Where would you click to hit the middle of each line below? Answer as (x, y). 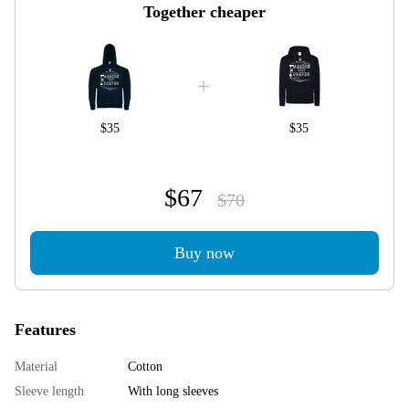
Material (36, 366)
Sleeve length (49, 391)
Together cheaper (204, 11)
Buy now (204, 252)
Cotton (145, 366)
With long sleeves (173, 391)
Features (45, 329)
